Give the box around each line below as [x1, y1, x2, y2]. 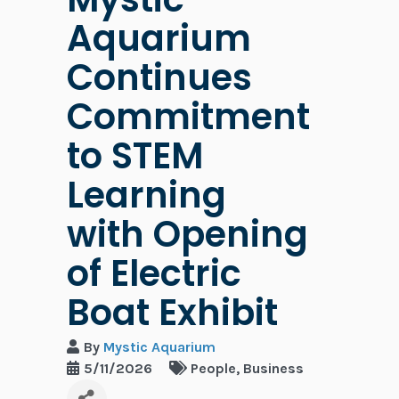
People [190, 360, 236, 378]
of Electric [66, 248, 241, 299]
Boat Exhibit [66, 288, 278, 338]
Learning [66, 170, 226, 221]
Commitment [66, 92, 310, 142]
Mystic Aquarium [102, 338, 216, 356]
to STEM [66, 131, 203, 182]
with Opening [66, 209, 308, 260]
